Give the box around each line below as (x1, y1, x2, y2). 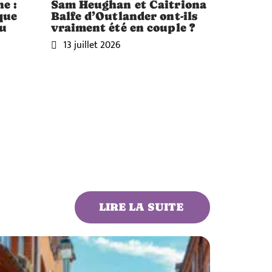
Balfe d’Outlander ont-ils (50, 8, 198, 22)
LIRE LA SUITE (99, 201, 183, 213)
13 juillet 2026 (63, 36, 120, 53)
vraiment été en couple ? (50, 20, 195, 34)
